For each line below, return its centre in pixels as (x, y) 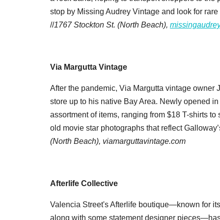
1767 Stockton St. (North (96, 25)
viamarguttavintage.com (144, 141)
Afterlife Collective (84, 183)
